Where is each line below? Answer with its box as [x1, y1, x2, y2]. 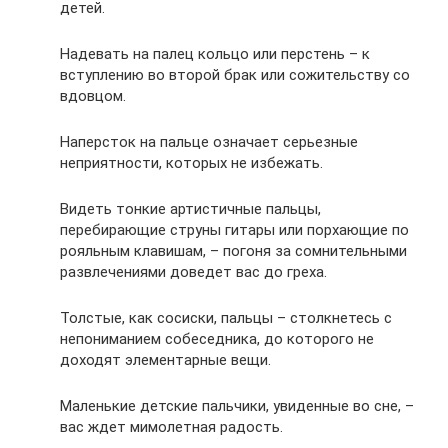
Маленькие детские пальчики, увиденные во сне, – [60, 397, 414, 416]
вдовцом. [60, 87, 126, 106]
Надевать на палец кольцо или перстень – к [60, 45, 370, 64]
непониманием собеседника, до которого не [60, 330, 374, 349]
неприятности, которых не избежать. [60, 154, 323, 173]
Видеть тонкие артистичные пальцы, [60, 200, 321, 219]
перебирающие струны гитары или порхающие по [60, 221, 409, 240]
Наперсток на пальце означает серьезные [60, 133, 358, 152]
